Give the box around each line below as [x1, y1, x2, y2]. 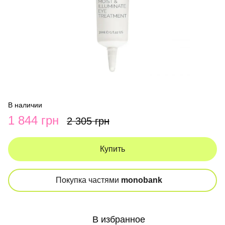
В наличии [8, 100, 42, 109]
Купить [100, 144, 125, 153]
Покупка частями [55, 175, 121, 184]
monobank [121, 175, 162, 184]
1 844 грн [8, 113, 59, 127]
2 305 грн [67, 115, 109, 127]
